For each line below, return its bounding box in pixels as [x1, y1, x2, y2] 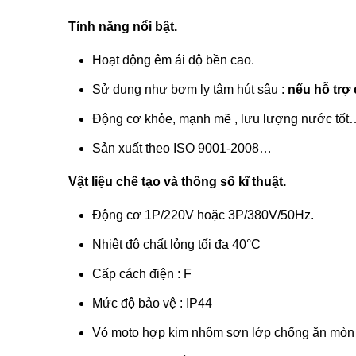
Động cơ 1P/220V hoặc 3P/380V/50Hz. [91, 208, 314, 222]
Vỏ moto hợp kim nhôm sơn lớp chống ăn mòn [91, 326, 354, 340]
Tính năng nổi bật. [68, 20, 177, 34]
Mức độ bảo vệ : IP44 [91, 296, 212, 311]
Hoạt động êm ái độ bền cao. [91, 53, 254, 68]
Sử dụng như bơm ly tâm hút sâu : [91, 83, 288, 97]
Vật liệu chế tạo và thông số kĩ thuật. [68, 175, 286, 189]
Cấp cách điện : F [91, 267, 192, 281]
